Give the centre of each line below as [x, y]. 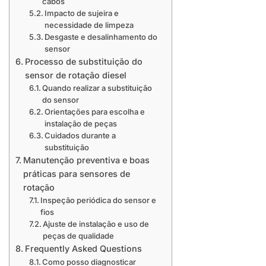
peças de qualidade [79, 236]
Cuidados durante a [80, 136]
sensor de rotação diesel [75, 75]
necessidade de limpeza [89, 25]
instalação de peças [81, 124]
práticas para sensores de [76, 174]
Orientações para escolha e [95, 112]
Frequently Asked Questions [83, 249]
